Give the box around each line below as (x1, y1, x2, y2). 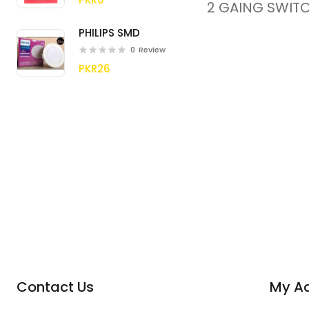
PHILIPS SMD (79, 26, 141, 40)
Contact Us (17, 277, 94, 297)
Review (139, 44, 166, 55)
